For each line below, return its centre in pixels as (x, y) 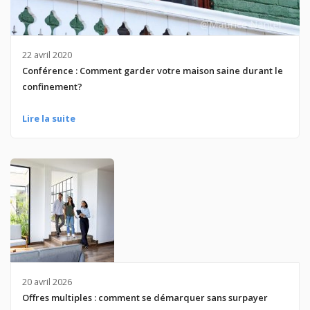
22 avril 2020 (47, 54)
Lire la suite (48, 119)
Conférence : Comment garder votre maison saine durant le (152, 70)
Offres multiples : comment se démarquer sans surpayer (145, 298)
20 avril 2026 (47, 282)
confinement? (52, 86)
